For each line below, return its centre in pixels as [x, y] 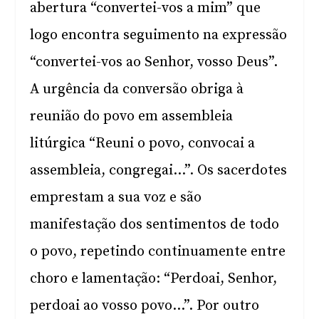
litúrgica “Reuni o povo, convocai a [143, 143]
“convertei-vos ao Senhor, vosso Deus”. [154, 62]
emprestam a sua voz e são [116, 198]
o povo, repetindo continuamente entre [158, 252]
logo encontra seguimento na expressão [159, 35]
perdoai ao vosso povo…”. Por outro [145, 306]
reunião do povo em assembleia [132, 116]
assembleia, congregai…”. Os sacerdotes [159, 171]
